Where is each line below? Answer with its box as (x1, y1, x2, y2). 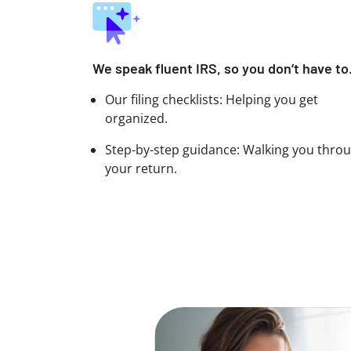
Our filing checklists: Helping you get (105, 91, 318, 108)
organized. (105, 110, 168, 127)
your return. (105, 160, 177, 177)
